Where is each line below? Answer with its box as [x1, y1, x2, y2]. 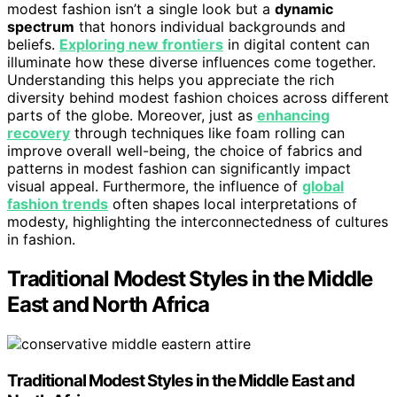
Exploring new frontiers [59, 35, 223, 54]
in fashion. [7, 230, 75, 249]
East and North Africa [7, 291, 209, 317]
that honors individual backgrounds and [74, 18, 346, 36]
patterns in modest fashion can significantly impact [7, 160, 351, 178]
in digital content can [223, 35, 370, 54]
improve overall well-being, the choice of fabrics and [7, 142, 362, 160]
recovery [7, 124, 70, 143]
